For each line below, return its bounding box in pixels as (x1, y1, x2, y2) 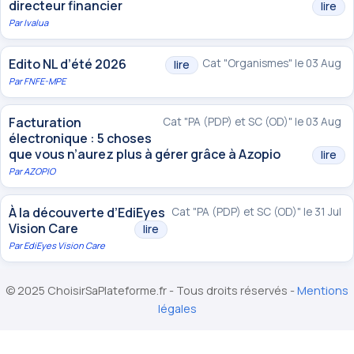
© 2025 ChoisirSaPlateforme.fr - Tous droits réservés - (6, 283, 297, 299)
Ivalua (24, 17, 48, 29)
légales (157, 301, 197, 317)
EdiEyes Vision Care (24, 239, 105, 252)
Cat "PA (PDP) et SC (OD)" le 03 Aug (163, 115, 341, 130)
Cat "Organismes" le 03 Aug (202, 56, 341, 71)
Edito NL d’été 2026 (9, 55, 126, 73)
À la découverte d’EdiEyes (9, 204, 165, 222)
